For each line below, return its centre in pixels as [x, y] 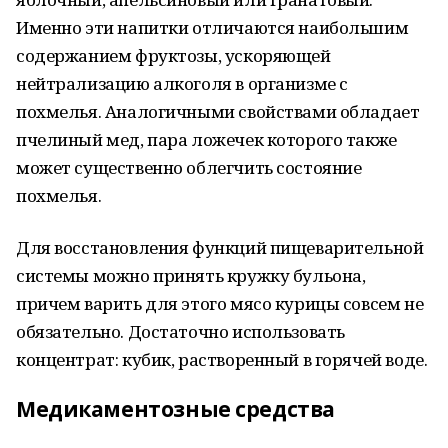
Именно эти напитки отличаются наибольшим [212, 27]
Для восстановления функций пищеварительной [220, 247]
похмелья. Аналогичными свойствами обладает [218, 111]
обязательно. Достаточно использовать [180, 331]
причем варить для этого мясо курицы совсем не [220, 303]
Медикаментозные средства [175, 409]
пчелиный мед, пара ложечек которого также [206, 139]
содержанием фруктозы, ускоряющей [173, 55]
